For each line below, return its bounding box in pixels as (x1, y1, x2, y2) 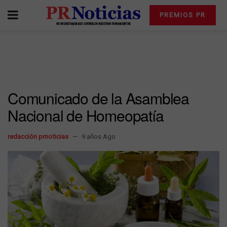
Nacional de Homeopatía (8, 104, 164, 126)
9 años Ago (82, 133, 116, 140)
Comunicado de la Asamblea (8, 87, 189, 109)
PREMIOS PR (159, 11, 206, 19)
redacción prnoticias (8, 133, 68, 140)
